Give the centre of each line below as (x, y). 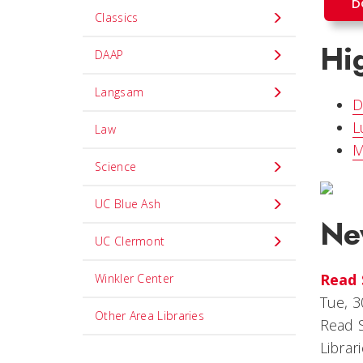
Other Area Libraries (149, 316)
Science (116, 167)
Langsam (120, 92)
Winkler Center (135, 278)
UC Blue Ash (128, 204)
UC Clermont (130, 241)
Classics (117, 17)
